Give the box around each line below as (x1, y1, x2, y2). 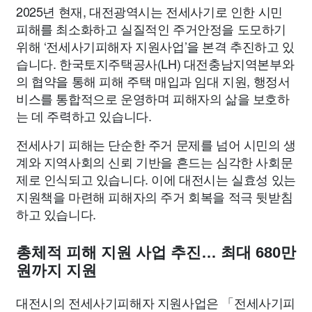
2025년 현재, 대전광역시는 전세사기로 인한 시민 (16, 2, 283, 21)
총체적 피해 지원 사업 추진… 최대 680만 (16, 244, 296, 262)
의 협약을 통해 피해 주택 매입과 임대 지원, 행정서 (16, 72, 290, 91)
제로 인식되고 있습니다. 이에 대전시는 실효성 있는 (16, 170, 296, 189)
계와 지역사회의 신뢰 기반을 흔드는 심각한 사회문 (16, 153, 293, 171)
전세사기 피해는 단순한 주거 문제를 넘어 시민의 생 (16, 135, 296, 154)
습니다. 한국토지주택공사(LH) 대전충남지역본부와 (16, 54, 295, 73)
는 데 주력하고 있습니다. (16, 107, 152, 125)
